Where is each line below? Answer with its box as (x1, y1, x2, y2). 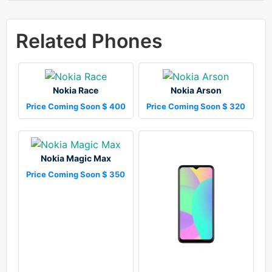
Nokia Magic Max (40, 153, 111, 164)
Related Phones (16, 29, 163, 53)
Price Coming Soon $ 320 (146, 101, 246, 112)
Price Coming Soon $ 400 (25, 101, 126, 112)
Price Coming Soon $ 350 (26, 169, 126, 180)
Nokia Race (53, 85, 99, 96)
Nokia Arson (170, 85, 222, 96)
